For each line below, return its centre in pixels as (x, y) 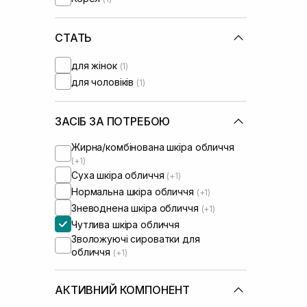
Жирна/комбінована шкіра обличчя (153, 147)
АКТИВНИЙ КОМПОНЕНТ (123, 290)
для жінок (96, 65)
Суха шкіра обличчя (119, 175)
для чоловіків (104, 82)
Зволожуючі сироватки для (136, 239)
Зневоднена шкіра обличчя (136, 208)
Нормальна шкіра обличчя (134, 191)
